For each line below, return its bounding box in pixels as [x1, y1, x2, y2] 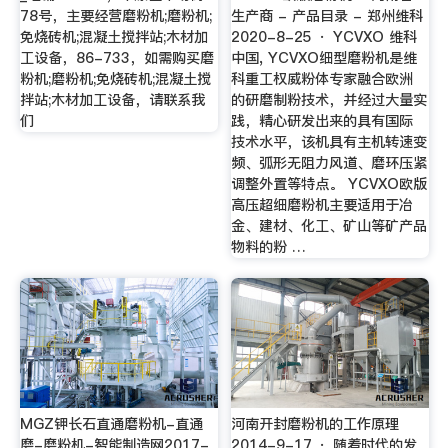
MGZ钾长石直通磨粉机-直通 [19, 414, 203, 435]
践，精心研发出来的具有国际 [231, 111, 414, 131]
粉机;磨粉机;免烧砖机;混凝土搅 [19, 69, 211, 89]
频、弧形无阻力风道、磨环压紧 [231, 153, 428, 173]
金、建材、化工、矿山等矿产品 [231, 216, 428, 236]
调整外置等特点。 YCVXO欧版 [231, 174, 428, 194]
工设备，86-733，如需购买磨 [19, 48, 214, 68]
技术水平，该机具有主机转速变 [231, 132, 428, 152]
